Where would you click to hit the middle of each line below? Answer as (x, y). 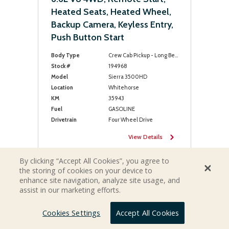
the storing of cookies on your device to (86, 170)
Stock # (61, 66)
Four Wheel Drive (130, 120)
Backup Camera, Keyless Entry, (112, 25)
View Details (145, 137)
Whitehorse (123, 87)
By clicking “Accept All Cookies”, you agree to (95, 161)
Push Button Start (88, 37)
